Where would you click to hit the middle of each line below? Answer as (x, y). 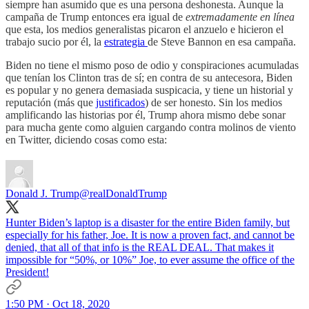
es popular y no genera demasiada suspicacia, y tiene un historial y (149, 90)
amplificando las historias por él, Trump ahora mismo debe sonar (146, 114)
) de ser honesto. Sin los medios (213, 102)
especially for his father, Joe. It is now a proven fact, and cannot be (150, 235)
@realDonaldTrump (123, 193)
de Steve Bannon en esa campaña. (222, 41)
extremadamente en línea (240, 17)
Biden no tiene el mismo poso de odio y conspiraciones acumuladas (152, 65)
